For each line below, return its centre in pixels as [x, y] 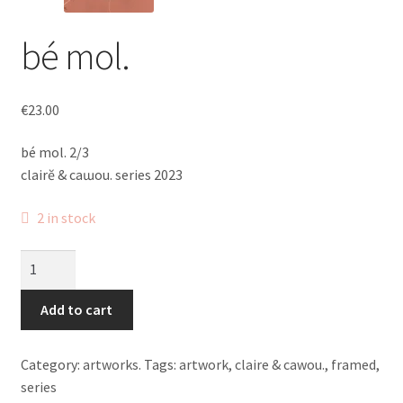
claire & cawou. [279, 364]
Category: [51, 364]
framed [353, 364]
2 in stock [67, 217]
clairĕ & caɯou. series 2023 [101, 175]
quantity [45, 304]
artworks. [112, 364]
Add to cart [77, 310]
